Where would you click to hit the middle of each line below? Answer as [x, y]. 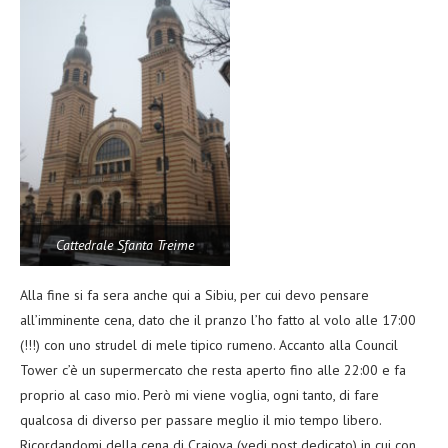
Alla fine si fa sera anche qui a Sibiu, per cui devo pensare [194, 295]
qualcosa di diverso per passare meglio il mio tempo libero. [200, 420]
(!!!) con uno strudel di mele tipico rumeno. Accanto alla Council [209, 345]
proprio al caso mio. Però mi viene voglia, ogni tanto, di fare [199, 395]
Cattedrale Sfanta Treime [125, 245]
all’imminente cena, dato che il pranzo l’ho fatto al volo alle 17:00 [218, 320]
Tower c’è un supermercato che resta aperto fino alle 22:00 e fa [213, 370]
